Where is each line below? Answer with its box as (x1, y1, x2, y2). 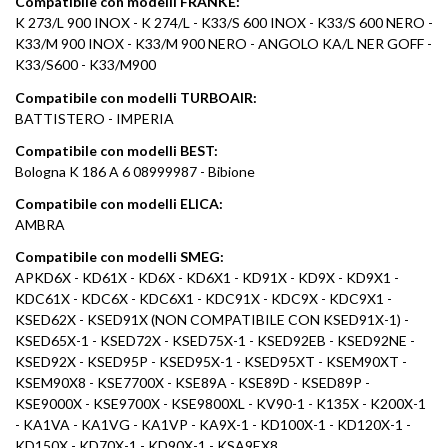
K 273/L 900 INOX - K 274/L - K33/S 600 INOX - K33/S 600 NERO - (15, 14, 433, 32)
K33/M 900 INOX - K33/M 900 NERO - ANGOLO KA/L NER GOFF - (15, 35, 432, 53)
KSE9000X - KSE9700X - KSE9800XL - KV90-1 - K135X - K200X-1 (15, 395, 426, 413)
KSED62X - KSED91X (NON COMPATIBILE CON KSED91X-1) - (15, 311, 409, 329)
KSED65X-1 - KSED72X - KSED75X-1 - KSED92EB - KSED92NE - (15, 332, 415, 350)
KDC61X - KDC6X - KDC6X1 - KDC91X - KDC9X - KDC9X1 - (15, 290, 392, 308)
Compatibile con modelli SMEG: (15, 248, 224, 266)
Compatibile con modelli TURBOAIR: (15, 88, 257, 106)
